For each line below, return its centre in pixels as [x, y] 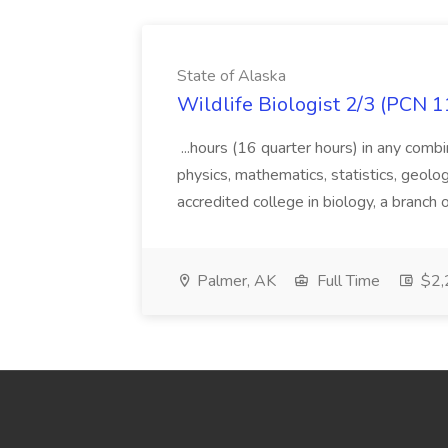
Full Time [346, 281]
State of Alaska [231, 76]
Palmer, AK [234, 281]
